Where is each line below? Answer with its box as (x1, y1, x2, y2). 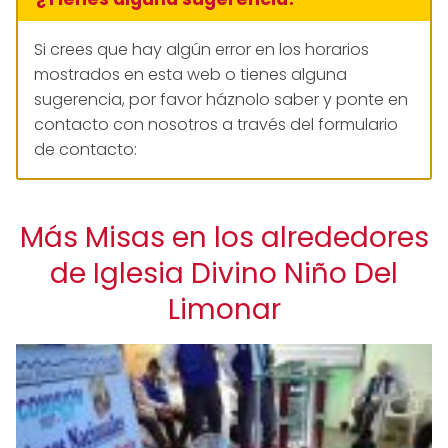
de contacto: (34, 137, 137, 161)
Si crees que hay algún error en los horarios (34, 37, 369, 61)
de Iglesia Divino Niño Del (50, 253, 398, 293)
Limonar (167, 289, 281, 329)
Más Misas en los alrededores (19, 217, 429, 257)
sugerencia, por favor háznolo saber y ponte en (34, 87, 408, 111)
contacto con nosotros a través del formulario (34, 112, 398, 136)
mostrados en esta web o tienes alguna (34, 62, 347, 86)
